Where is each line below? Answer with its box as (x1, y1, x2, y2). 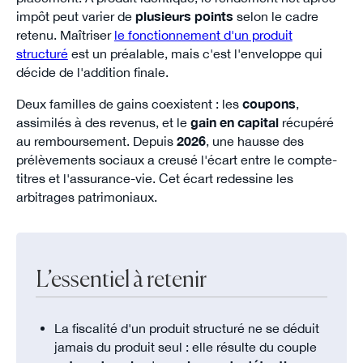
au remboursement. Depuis (15, 133, 177, 148)
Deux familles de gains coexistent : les (15, 96, 242, 111)
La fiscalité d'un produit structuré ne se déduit (54, 321, 320, 336)
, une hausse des (205, 133, 304, 148)
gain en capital (190, 114, 279, 130)
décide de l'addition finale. (15, 64, 169, 79)
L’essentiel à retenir (35, 269, 207, 293)
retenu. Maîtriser (15, 27, 114, 42)
